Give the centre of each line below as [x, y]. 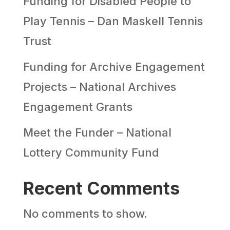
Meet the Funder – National [97, 132]
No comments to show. [85, 213]
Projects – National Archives [99, 87]
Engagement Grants [78, 107]
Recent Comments [101, 188]
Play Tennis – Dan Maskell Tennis [113, 21]
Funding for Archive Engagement [114, 66]
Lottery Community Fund [91, 152]
